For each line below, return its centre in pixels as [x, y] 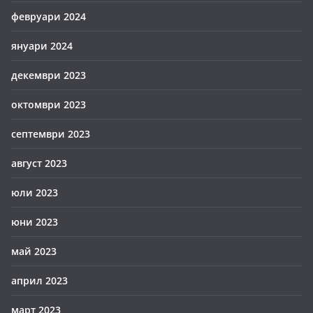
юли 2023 [35, 192]
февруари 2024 [49, 16]
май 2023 [34, 251]
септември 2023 [51, 134]
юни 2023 [35, 222]
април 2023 [39, 281]
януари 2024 [42, 46]
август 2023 [39, 163]
